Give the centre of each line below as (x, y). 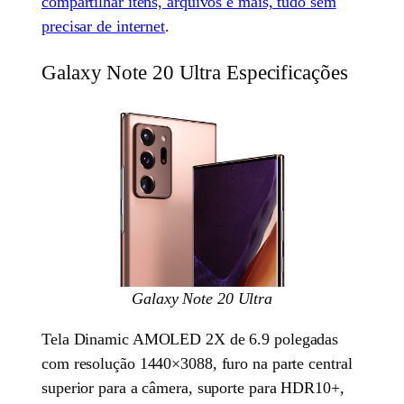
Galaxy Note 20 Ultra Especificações (195, 72)
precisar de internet (104, 26)
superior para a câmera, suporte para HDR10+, (193, 388)
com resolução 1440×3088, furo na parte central (197, 364)
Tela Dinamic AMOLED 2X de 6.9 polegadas (190, 340)
